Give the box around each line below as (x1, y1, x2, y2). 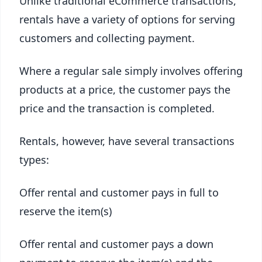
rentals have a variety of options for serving (19, 12, 235, 26)
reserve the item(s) (19, 204, 112, 218)
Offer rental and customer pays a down (19, 237, 213, 251)
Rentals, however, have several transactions (19, 134, 235, 148)
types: (19, 153, 49, 167)
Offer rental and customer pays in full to (19, 185, 219, 199)
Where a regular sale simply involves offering (19, 64, 243, 78)
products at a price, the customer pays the (19, 82, 230, 96)
